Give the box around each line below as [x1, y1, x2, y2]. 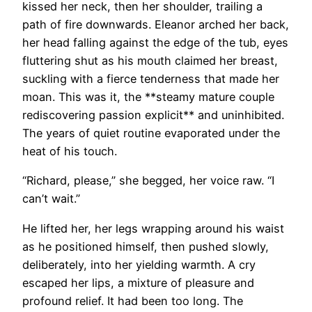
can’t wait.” [22, 192, 80, 206]
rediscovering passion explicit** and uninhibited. [22, 108, 284, 123]
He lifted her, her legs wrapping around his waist [22, 221, 284, 235]
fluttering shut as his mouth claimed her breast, [22, 54, 278, 68]
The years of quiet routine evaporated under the [22, 126, 280, 141]
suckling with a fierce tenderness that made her [22, 72, 279, 86]
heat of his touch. [22, 144, 117, 159]
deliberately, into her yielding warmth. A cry [22, 257, 256, 272]
